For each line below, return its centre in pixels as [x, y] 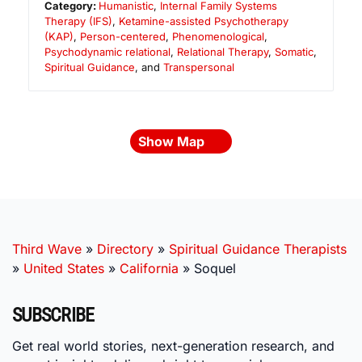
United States [64, 269]
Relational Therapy [223, 52]
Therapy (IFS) [78, 21]
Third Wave [47, 249]
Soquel [215, 269]
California [149, 269]
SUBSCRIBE [53, 316]
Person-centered [123, 37]
